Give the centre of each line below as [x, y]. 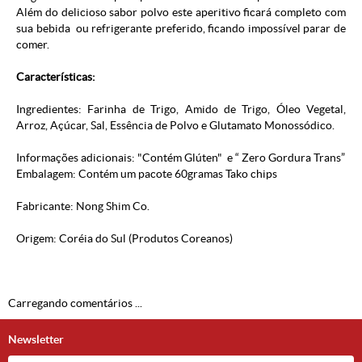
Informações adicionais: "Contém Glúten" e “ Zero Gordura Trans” [181, 158]
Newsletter [36, 340]
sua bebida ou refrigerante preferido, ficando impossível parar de [181, 29]
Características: [56, 77]
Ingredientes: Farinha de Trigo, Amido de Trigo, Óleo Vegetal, [181, 109]
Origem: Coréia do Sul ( [74, 239]
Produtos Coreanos [181, 239]
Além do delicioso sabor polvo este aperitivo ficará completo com [181, 13]
